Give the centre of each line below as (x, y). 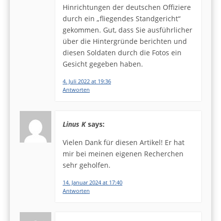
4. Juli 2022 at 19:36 (87, 81)
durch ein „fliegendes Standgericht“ (122, 19)
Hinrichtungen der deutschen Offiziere (127, 7)
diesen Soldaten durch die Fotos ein (122, 53)
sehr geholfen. (87, 165)
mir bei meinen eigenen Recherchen (123, 154)
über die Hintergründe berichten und (125, 41)
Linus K (74, 124)
